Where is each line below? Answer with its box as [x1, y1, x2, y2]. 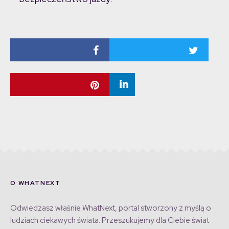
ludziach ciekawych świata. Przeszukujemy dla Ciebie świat [10, 215, 209, 226]
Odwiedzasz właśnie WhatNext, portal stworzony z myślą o [10, 203, 211, 214]
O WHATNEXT [10, 179, 61, 188]
